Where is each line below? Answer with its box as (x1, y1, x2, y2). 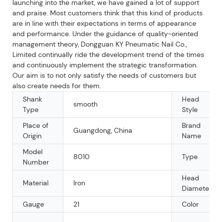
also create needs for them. (12, 81, 101, 90)
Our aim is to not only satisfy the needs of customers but (12, 70, 196, 80)
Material (23, 178, 49, 187)
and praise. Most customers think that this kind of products (12, 8, 203, 17)
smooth (73, 99, 98, 109)
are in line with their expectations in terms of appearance (12, 18, 196, 28)
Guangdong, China (73, 125, 132, 135)
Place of (23, 120, 49, 130)
